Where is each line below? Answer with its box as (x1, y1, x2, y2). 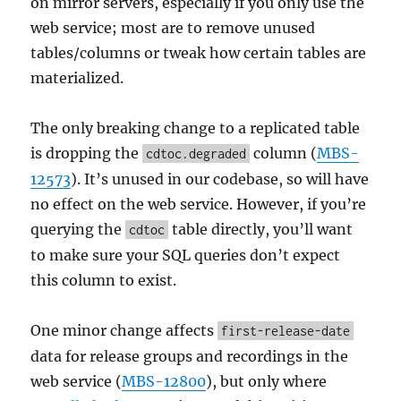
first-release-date (221, 322, 351, 338)
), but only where (206, 371, 328, 390)
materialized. (30, 68, 124, 87)
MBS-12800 (122, 371, 207, 390)
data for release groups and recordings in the (30, 346, 349, 365)
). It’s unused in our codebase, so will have (71, 169, 370, 188)
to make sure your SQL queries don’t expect (30, 245, 341, 264)
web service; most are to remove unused (30, 18, 316, 37)
